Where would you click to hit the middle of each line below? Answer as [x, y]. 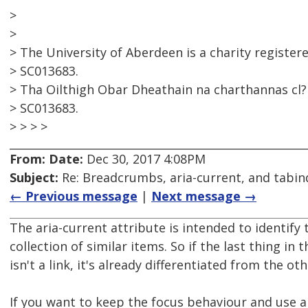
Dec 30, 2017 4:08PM [144, 159]
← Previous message [74, 196]
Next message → [204, 196]
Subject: [34, 178]
